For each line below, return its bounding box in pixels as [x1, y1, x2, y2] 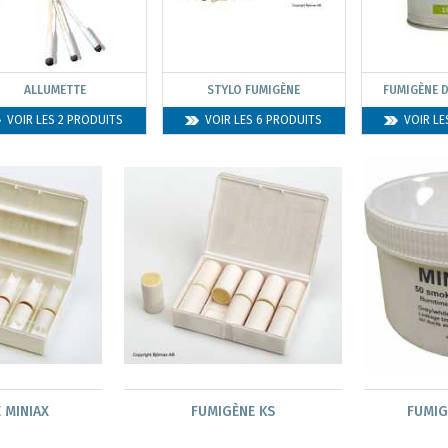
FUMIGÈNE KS [190, 403, 275, 421]
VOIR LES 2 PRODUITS [7, 112, 124, 127]
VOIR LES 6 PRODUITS [205, 112, 323, 127]
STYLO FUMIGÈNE [207, 82, 301, 97]
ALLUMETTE [24, 82, 87, 97]
